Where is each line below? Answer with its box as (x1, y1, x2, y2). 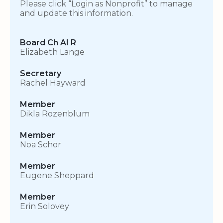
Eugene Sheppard (20, 171, 94, 181)
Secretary (20, 69, 61, 79)
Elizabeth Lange (20, 47, 85, 57)
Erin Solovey (20, 202, 69, 212)
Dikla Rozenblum (20, 109, 90, 119)
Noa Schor (20, 140, 61, 150)
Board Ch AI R (20, 38, 76, 48)
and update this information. (20, 8, 133, 18)
